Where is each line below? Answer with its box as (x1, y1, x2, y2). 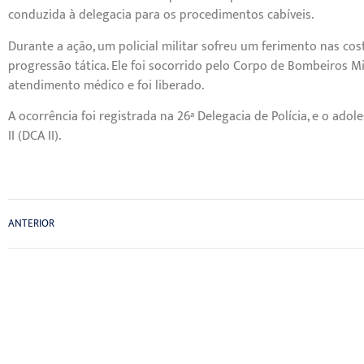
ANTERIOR (8, 214, 54, 232)
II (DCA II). (8, 125, 61, 148)
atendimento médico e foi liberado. (8, 74, 204, 97)
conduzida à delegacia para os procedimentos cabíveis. (8, 4, 314, 27)
